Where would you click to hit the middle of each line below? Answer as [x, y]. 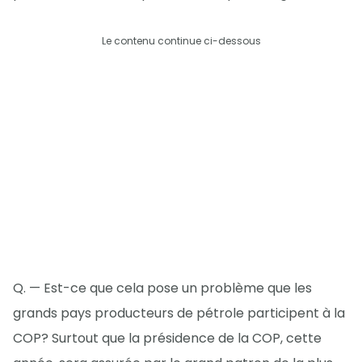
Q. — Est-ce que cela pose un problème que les [162, 288]
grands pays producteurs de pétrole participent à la [179, 313]
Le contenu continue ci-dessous [181, 40]
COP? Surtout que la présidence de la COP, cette [167, 338]
